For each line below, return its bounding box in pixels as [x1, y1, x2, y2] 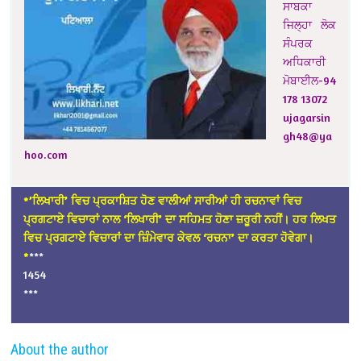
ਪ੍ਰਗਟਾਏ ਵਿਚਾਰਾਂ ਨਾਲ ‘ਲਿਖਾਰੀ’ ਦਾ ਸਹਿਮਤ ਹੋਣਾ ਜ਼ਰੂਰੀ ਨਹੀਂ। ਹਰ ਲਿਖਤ [23, 212, 337, 226]
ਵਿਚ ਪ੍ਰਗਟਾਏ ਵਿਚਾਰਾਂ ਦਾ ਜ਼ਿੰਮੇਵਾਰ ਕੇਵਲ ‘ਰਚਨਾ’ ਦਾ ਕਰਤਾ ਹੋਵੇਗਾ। [23, 230, 314, 245]
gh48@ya [283, 129, 333, 143]
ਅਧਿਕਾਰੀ [283, 55, 326, 69]
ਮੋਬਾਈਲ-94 [283, 73, 337, 88]
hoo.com [24, 147, 68, 162]
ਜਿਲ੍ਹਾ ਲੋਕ [283, 18, 337, 32]
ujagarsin [283, 110, 331, 125]
